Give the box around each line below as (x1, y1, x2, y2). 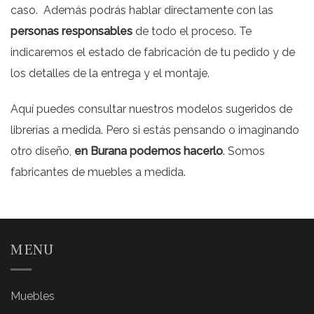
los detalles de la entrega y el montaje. (11, 67, 210, 81)
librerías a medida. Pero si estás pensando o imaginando (11, 123, 299, 137)
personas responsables (11, 25, 132, 39)
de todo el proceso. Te (132, 25, 252, 39)
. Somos (223, 144, 265, 158)
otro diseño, (11, 144, 74, 158)
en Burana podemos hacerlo (74, 144, 223, 158)
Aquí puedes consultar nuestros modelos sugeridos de (11, 102, 292, 116)
